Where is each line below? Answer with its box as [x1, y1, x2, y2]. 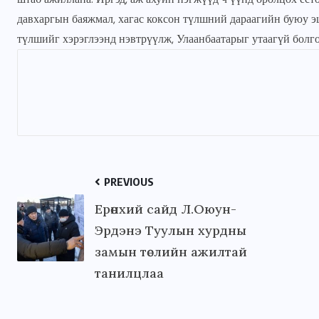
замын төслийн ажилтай [95, 244, 247, 261]
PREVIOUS [102, 175, 154, 189]
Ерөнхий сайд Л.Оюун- [95, 201, 236, 218]
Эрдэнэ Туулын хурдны [95, 222, 246, 239]
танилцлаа [95, 265, 164, 282]
